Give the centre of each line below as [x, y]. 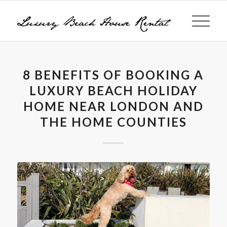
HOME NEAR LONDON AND [113, 106]
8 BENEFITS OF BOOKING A [113, 75]
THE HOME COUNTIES [113, 122]
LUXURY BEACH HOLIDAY [113, 90]
